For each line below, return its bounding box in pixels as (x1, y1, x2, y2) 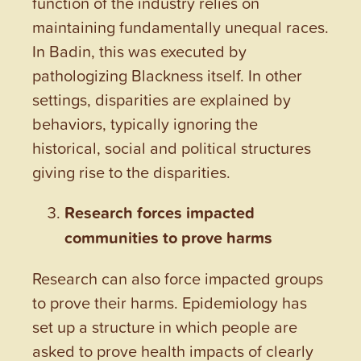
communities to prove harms (64, 226, 272, 250)
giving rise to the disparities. (32, 160, 230, 184)
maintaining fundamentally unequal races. (32, 15, 329, 39)
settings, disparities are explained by (32, 88, 291, 111)
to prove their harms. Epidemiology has (32, 291, 307, 314)
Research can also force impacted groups (32, 267, 323, 290)
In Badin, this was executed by (32, 39, 247, 63)
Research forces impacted (64, 201, 255, 225)
